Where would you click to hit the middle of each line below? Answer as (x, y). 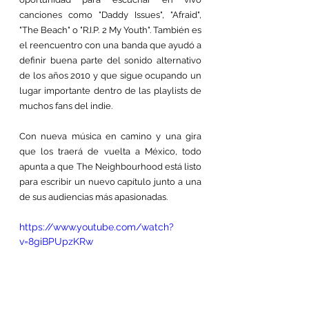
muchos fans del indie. (66, 106)
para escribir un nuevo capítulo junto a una (110, 182)
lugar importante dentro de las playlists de (110, 91)
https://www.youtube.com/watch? (97, 227)
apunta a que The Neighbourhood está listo (110, 167)
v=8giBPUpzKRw (56, 242)
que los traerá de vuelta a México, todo (110, 152)
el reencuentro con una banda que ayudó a (110, 46)
